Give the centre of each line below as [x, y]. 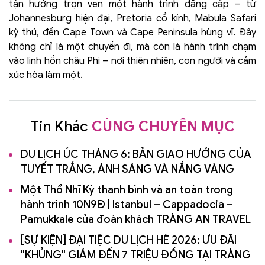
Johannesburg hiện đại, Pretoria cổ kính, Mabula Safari [132, 19]
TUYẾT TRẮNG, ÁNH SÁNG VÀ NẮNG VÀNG [127, 169]
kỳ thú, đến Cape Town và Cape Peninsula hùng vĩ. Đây [132, 33]
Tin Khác [61, 127]
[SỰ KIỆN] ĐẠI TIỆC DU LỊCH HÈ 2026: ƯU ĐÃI [129, 240]
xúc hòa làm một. [46, 75]
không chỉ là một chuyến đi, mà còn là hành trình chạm [132, 47]
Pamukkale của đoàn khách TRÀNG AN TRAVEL [136, 220]
